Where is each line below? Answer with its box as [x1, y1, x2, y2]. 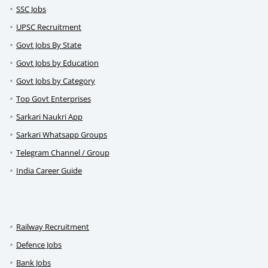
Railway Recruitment [16, 221, 89, 233]
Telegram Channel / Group [16, 147, 109, 159]
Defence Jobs [16, 239, 62, 251]
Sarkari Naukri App [16, 111, 83, 123]
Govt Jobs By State [16, 39, 81, 51]
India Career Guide [16, 165, 82, 176]
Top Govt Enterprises [16, 93, 91, 105]
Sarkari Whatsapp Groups [16, 129, 107, 141]
